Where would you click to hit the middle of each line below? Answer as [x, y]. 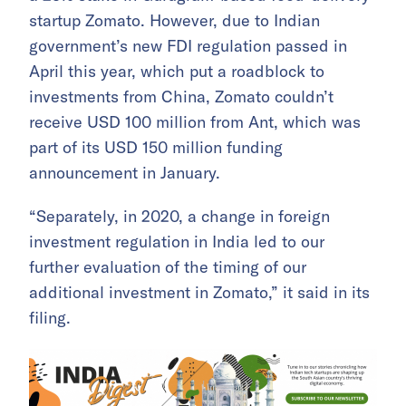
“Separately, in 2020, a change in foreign [179, 216]
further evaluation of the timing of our [168, 267]
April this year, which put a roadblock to [177, 71]
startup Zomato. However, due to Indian [174, 20]
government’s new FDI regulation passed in [188, 46]
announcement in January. [125, 173]
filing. [50, 318]
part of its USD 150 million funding [156, 147]
